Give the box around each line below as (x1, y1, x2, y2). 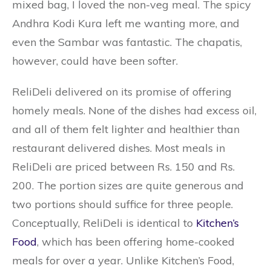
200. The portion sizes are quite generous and (12, 178, 244, 192)
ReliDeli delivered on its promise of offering (12, 85, 232, 99)
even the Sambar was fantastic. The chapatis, (12, 35, 242, 49)
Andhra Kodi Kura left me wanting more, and (12, 16, 240, 30)
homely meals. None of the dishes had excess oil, (12, 103, 256, 117)
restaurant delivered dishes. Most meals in (12, 141, 225, 155)
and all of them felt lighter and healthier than (12, 122, 240, 136)
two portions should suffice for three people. (12, 197, 233, 211)
